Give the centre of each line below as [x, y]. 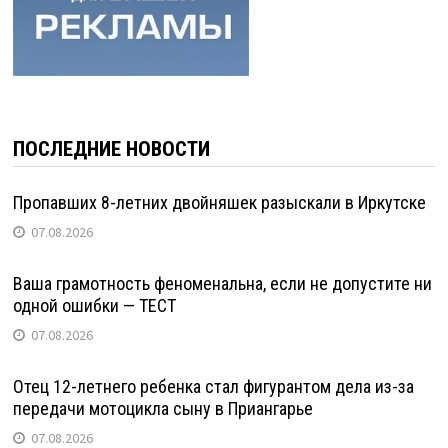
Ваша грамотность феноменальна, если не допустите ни [222, 283]
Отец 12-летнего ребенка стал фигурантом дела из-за [213, 386]
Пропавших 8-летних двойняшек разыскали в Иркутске [219, 202]
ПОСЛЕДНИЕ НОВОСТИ [111, 148]
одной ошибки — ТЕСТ [94, 305]
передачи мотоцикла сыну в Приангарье [162, 408]
